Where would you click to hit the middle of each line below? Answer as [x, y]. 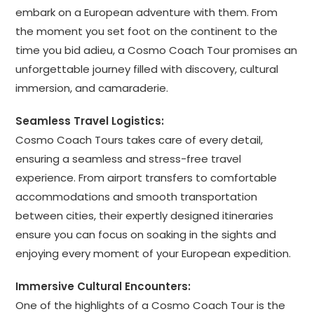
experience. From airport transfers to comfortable [146, 177]
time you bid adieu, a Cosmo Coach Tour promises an [157, 50]
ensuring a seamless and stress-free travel [129, 158]
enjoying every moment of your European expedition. [153, 253]
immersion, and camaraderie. [92, 88]
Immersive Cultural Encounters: [103, 286]
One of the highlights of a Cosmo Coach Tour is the [151, 305]
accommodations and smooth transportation [137, 196]
